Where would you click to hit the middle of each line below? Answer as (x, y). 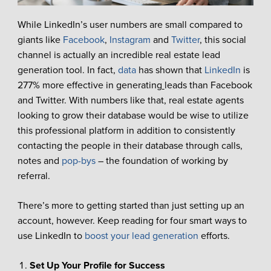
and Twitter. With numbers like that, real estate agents (130, 100)
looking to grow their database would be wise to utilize (133, 115)
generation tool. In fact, (67, 70)
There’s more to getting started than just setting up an (131, 205)
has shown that (170, 70)
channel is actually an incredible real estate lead (119, 55)
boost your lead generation (141, 236)
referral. (34, 176)
